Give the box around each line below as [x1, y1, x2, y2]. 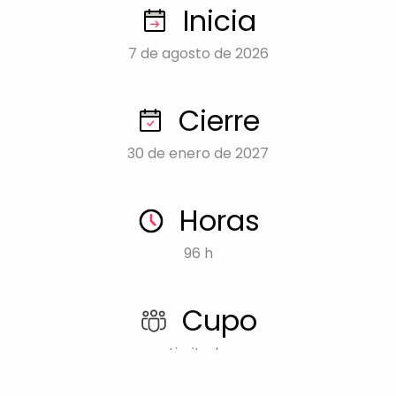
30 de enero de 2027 [127, 143, 269, 164]
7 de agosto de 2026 [127, 43, 269, 65]
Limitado [169, 343, 227, 364]
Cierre [179, 101, 260, 141]
